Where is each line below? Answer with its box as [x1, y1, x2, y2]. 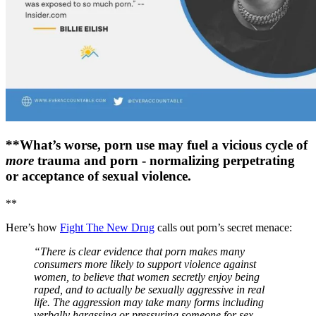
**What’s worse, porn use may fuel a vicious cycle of [6, 137, 308, 152]
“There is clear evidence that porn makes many [34, 245, 245, 257]
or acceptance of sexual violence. [6, 168, 191, 183]
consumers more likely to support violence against [34, 257, 256, 270]
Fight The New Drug [60, 221, 154, 233]
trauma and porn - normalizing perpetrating [34, 152, 295, 168]
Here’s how [6, 221, 60, 233]
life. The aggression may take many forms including [34, 296, 264, 308]
